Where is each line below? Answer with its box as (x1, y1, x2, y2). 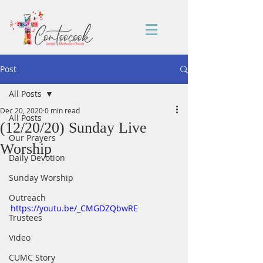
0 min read (45, 106, 80, 115)
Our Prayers (9, 132, 56, 143)
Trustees (9, 212, 42, 223)
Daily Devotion (9, 152, 65, 163)
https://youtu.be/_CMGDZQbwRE (11, 203, 138, 214)
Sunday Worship (9, 172, 73, 183)
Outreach (9, 192, 46, 203)
